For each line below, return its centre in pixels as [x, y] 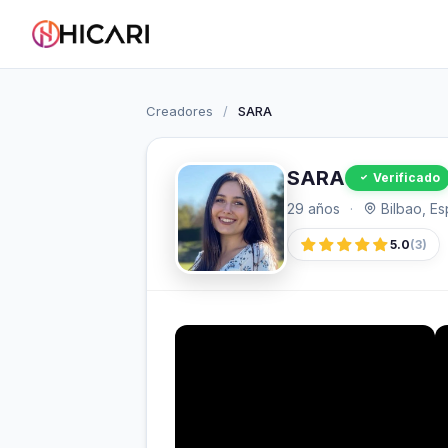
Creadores [179, 111]
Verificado [406, 177]
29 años [313, 208]
